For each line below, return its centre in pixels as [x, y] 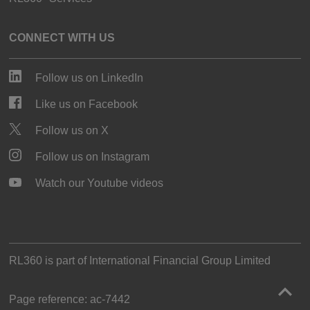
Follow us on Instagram [93, 156]
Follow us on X [72, 130]
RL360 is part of [49, 260]
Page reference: [48, 299]
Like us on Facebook [87, 104]
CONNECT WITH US [62, 37]
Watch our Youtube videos [100, 183]
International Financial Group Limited [180, 260]
